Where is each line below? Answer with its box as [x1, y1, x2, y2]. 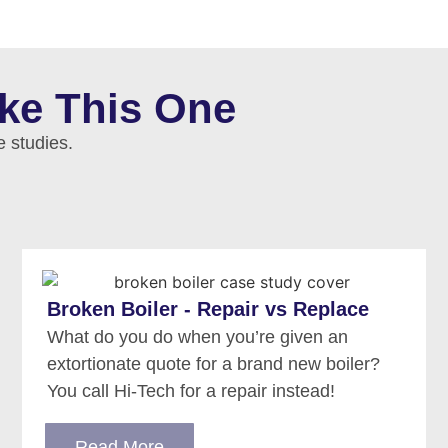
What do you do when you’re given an [47, 327, 349, 348]
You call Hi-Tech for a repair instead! [47, 381, 336, 402]
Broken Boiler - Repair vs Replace [47, 298, 370, 321]
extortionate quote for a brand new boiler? [47, 354, 381, 375]
